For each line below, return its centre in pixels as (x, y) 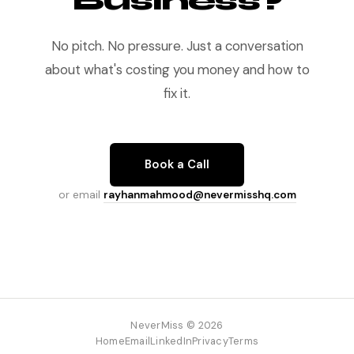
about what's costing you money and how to (177, 70)
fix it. (177, 93)
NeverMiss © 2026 (177, 325)
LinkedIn (171, 341)
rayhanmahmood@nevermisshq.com (200, 195)
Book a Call (177, 164)
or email (81, 195)
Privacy (210, 341)
